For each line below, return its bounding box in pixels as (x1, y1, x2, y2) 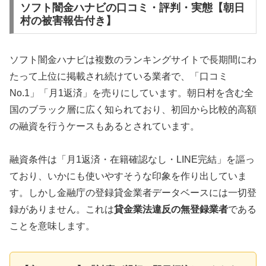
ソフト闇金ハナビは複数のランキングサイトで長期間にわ (9, 54, 256, 65)
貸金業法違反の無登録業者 (114, 204, 228, 215)
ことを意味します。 (9, 221, 95, 232)
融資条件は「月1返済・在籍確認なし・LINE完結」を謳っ (9, 154, 255, 165)
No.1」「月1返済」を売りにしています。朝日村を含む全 (9, 87, 254, 98)
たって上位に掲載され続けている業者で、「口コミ (9, 71, 228, 81)
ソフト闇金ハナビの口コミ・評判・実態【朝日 (20, 1, 245, 14)
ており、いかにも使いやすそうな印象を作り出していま (9, 171, 247, 182)
